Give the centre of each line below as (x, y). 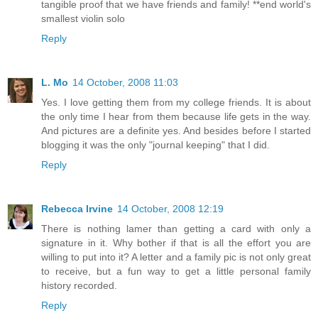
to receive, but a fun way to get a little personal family (176, 272)
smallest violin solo (83, 19)
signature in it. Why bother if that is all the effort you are (176, 243)
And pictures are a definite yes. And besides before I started (176, 131)
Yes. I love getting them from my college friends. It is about (176, 103)
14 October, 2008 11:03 (125, 83)
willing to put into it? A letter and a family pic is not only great (176, 257)
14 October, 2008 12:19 (170, 209)
